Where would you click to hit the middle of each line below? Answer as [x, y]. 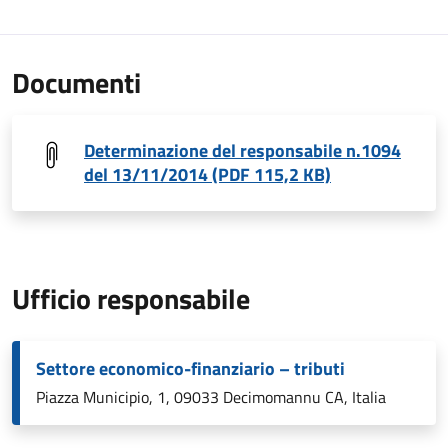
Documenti [76, 82]
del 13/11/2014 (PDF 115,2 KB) [207, 174]
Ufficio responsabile [131, 298]
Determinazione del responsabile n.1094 [242, 150]
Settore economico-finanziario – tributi [190, 368]
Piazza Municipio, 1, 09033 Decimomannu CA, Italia [211, 397]
